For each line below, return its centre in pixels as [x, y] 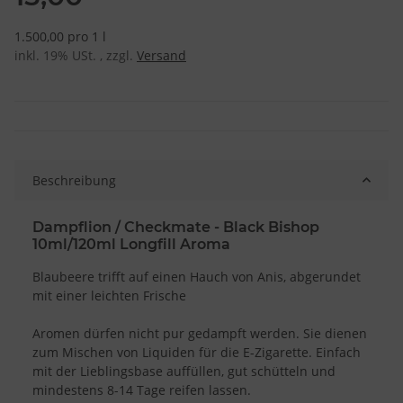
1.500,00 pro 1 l [60, 36]
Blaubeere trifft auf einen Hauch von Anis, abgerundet [197, 276]
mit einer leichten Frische [109, 295]
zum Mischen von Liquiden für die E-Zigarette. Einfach [197, 352]
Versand [161, 55]
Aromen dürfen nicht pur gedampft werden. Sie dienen [200, 333]
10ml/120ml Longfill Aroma [131, 244]
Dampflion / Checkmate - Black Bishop [176, 227]
